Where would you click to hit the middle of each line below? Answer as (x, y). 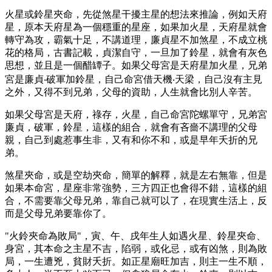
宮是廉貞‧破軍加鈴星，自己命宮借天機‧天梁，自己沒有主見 (134, 79)
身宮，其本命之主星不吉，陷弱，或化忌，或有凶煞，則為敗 (136, 248)
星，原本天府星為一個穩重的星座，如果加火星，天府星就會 (136, 27)
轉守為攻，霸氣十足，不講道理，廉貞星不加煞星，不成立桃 (136, 39)
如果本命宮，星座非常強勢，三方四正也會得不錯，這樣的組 (136, 188)
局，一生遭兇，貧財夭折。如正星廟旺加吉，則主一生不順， (136, 261)
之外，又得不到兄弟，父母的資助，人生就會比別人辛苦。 (131, 92)
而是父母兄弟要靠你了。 (58, 213)
